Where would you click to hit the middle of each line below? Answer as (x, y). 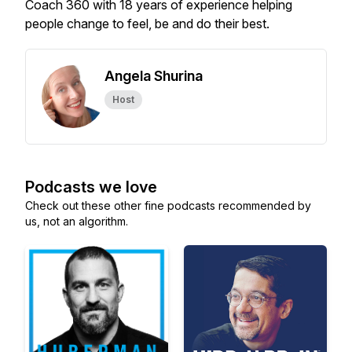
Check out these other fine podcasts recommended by (168, 205)
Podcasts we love (91, 187)
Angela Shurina (154, 76)
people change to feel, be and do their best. (147, 24)
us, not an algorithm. (77, 221)
